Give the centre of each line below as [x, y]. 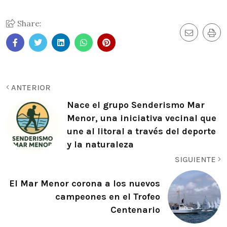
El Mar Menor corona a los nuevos [85, 184]
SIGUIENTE [196, 159]
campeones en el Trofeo [108, 197]
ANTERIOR [30, 87]
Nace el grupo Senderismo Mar [136, 105]
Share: [28, 23]
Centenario [135, 210]
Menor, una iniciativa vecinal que [142, 118]
